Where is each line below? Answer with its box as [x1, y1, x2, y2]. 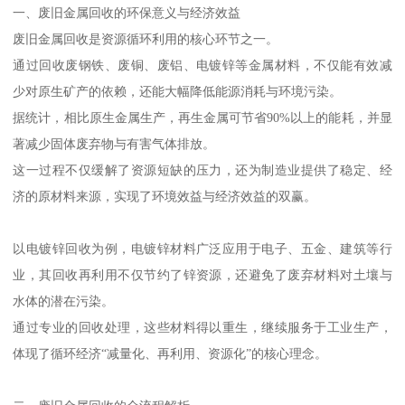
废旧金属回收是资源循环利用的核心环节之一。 [13, 32, 279, 47]
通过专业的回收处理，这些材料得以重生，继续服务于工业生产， [13, 320, 392, 335]
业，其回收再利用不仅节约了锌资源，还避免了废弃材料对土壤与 [13, 268, 392, 283]
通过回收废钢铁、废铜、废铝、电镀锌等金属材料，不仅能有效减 [13, 58, 392, 73]
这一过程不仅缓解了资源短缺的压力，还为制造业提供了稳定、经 [13, 163, 392, 178]
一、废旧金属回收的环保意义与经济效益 [13, 5, 241, 21]
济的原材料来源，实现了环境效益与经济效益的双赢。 [13, 189, 317, 204]
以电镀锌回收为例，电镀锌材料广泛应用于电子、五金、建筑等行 [13, 241, 392, 257]
